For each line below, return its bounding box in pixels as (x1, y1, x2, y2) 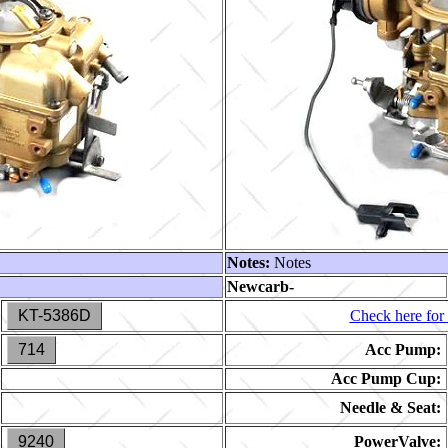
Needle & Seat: (340, 399, 441, 416)
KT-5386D (18, 307, 91, 324)
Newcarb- (227, 278, 294, 295)
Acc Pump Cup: (331, 370, 441, 387)
